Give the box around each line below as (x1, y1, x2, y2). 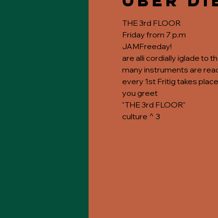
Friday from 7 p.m (122, 30, 186, 39)
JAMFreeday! (122, 41, 172, 51)
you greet (122, 88, 158, 98)
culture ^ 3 (122, 111, 160, 121)
